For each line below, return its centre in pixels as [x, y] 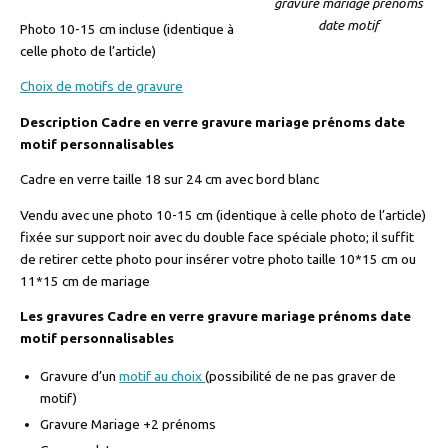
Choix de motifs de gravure [101, 86]
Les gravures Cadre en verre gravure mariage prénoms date [215, 316]
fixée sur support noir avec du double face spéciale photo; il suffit [217, 236]
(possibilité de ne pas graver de [301, 375]
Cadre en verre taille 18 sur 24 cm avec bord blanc [169, 179]
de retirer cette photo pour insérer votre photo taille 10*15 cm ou [218, 258]
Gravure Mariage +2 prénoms [128, 423]
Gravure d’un [80, 375]
